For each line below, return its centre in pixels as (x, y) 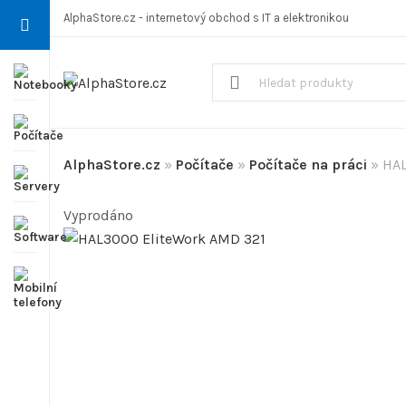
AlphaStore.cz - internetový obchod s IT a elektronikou (206, 18)
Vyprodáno (98, 215)
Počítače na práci (308, 164)
